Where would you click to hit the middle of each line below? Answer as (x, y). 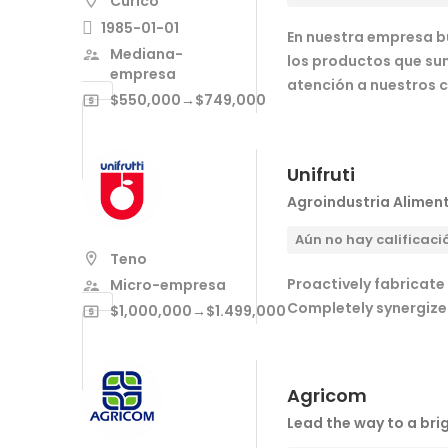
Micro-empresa (168, 284)
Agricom (327, 395)
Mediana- (146, 53)
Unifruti (321, 174)
